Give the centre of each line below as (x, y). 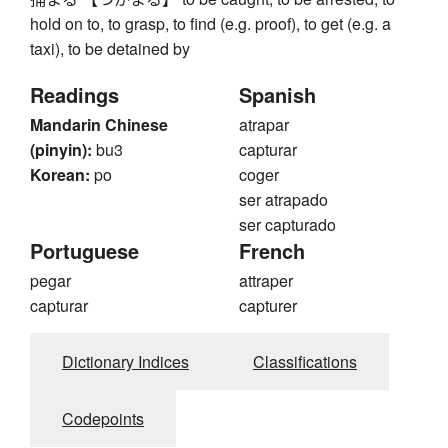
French (272, 251)
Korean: (60, 175)
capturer (268, 306)
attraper (266, 281)
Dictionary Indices (125, 362)
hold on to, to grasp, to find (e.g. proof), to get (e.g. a (210, 24)
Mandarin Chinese (99, 125)
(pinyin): (61, 150)
